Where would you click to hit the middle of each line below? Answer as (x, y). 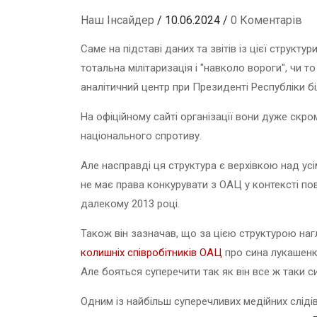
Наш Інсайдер (117, 20)
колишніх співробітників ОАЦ (151, 252)
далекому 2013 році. (130, 203)
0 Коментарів (266, 20)
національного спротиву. (141, 136)
